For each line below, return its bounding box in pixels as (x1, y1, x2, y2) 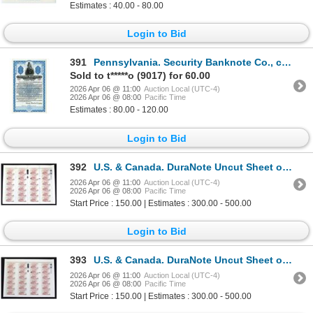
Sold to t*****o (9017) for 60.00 (70, 70, 210, 82)
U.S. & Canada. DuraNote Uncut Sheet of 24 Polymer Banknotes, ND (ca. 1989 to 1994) (94, 254, 282, 266)
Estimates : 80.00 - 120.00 (70, 105, 168, 115)
